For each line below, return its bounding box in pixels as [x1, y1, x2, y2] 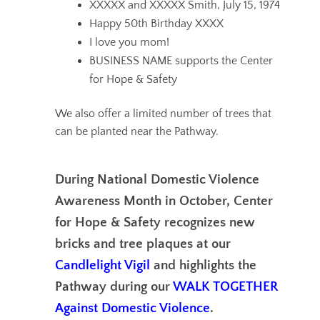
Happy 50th [89, 17, 148, 31]
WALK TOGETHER [172, 279, 279, 295]
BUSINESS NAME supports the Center [89, 54, 273, 68]
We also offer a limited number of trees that [54, 107, 271, 121]
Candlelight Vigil [54, 258, 150, 274]
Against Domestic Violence [54, 301, 210, 316]
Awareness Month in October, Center [54, 194, 273, 209]
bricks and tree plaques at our [54, 236, 231, 252]
